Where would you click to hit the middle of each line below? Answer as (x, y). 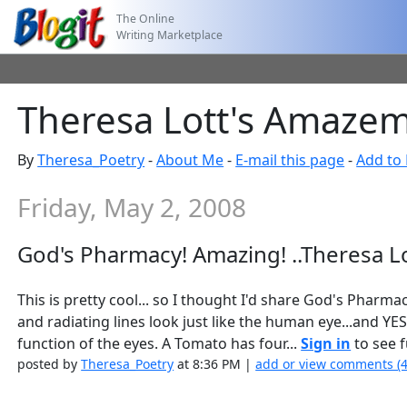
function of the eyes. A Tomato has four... (159, 343)
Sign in (326, 343)
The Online (146, 18)
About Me (190, 160)
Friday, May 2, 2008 (132, 207)
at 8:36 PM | (215, 364)
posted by (50, 364)
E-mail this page (290, 160)
